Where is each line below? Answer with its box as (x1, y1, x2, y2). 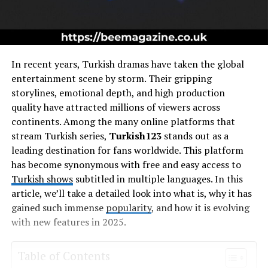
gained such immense (11, 201, 106, 215)
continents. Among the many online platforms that (11, 115, 235, 129)
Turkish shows (11, 172, 73, 186)
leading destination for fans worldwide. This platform (11, 144, 243, 157)
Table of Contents (17, 248, 110, 264)
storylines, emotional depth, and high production (11, 86, 225, 100)
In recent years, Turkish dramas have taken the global (11, 57, 244, 71)
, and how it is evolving (151, 201, 249, 215)
